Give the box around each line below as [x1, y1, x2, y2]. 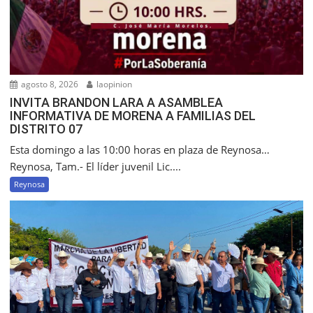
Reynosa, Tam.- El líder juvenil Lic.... [10, 159, 182, 174]
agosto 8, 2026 [19, 78, 79, 91]
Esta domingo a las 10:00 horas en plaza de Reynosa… [10, 143, 270, 157]
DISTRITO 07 [10, 122, 83, 137]
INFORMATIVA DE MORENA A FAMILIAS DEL [10, 108, 256, 124]
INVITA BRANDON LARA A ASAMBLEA [10, 95, 224, 110]
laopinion [94, 78, 133, 91]
